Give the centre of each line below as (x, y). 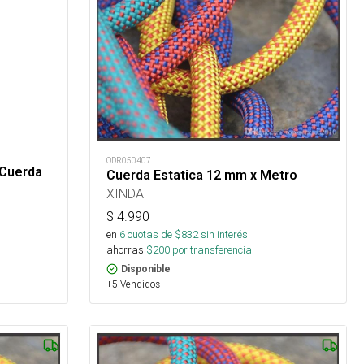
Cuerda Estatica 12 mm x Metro (202, 175)
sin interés (225, 234)
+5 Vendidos (134, 284)
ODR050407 (129, 160)
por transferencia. (212, 249)
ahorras (126, 249)
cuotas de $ (154, 234)
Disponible (146, 269)
